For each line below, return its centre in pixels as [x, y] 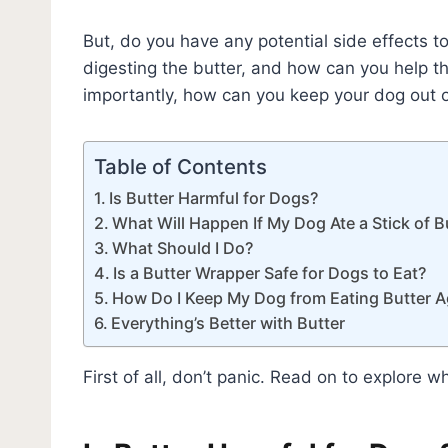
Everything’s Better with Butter [228, 322]
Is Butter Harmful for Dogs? [214, 197]
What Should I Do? [183, 247]
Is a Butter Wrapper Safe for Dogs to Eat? [270, 272]
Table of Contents [180, 166]
